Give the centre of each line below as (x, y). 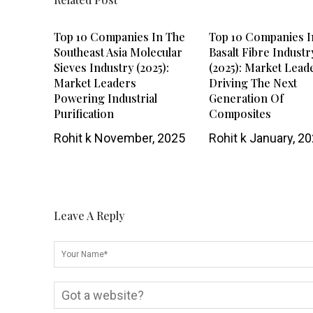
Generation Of (247, 98)
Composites (240, 113)
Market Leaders (95, 82)
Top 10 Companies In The (119, 36)
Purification (84, 113)
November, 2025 (138, 138)
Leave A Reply (89, 215)
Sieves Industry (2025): (111, 67)
